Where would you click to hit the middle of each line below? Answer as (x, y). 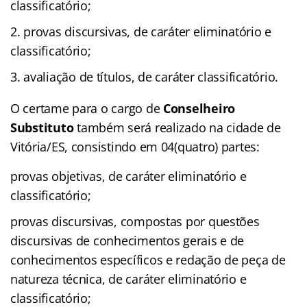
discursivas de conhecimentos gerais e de (127, 240)
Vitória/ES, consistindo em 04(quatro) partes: (135, 146)
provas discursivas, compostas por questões (135, 221)
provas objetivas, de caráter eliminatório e (128, 176)
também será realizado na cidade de (177, 127)
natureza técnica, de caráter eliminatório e (128, 279)
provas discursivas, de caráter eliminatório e (148, 31)
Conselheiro (199, 108)
